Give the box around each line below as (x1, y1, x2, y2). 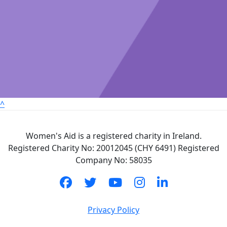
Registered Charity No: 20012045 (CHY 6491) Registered (8, 142, 219, 154)
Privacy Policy (88, 204, 139, 216)
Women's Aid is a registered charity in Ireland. (25, 130, 202, 142)
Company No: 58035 (75, 155, 152, 166)
